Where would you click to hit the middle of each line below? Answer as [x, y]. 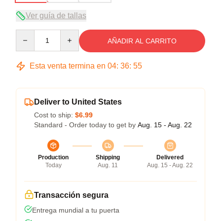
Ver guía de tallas [56, 15]
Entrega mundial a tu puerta [76, 210]
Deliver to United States [78, 102]
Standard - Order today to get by [86, 125]
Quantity [28, 34]
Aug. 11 [108, 165]
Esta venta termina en [68, 66]
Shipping [108, 157]
